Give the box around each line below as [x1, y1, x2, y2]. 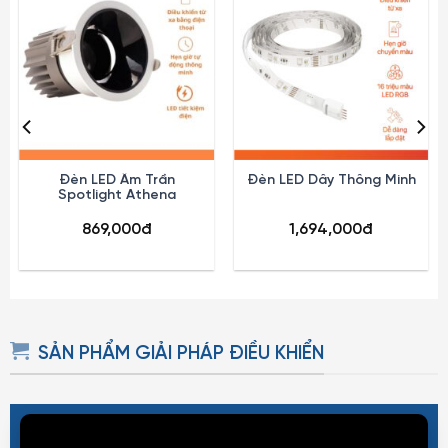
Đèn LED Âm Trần [58, 172, 175, 188]
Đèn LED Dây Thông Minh [246, 172, 416, 188]
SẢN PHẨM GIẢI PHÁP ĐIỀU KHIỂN [38, 343, 325, 364]
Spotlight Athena [57, 187, 176, 203]
